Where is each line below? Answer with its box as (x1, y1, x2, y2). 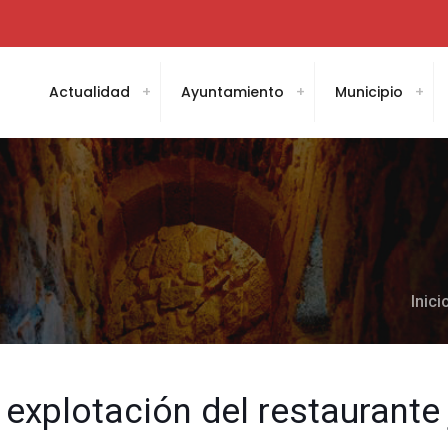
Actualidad (49, 82, 130, 102)
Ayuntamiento (181, 82, 284, 102)
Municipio (335, 82, 403, 102)
